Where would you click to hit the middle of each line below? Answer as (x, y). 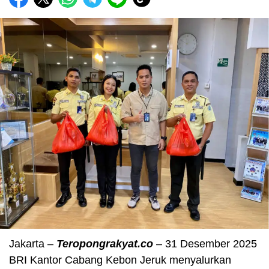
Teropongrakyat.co (105, 243)
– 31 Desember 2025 (205, 243)
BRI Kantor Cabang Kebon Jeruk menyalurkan (120, 260)
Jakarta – (33, 243)
